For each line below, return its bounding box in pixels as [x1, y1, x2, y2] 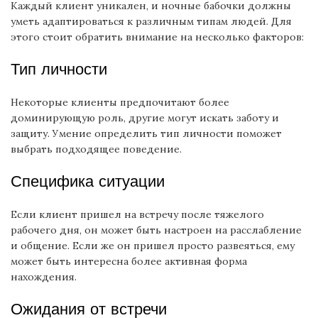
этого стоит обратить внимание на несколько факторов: [11, 31, 304, 43]
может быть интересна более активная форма [11, 255, 247, 268]
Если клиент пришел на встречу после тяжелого [11, 208, 264, 221]
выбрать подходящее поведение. [11, 143, 182, 155]
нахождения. [11, 270, 77, 283]
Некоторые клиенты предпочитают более [11, 96, 229, 109]
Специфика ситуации [11, 172, 165, 191]
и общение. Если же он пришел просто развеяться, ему [11, 239, 295, 252]
